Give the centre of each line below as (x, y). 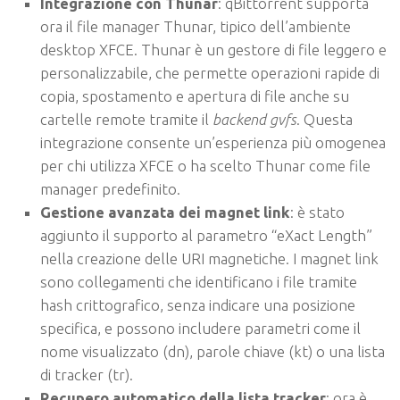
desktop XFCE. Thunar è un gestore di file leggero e (213, 50)
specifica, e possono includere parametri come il (200, 329)
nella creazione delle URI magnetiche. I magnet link (209, 259)
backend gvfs (254, 120)
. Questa (325, 120)
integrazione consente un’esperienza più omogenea (213, 143)
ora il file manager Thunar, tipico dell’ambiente (196, 27)
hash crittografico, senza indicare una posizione (198, 305)
